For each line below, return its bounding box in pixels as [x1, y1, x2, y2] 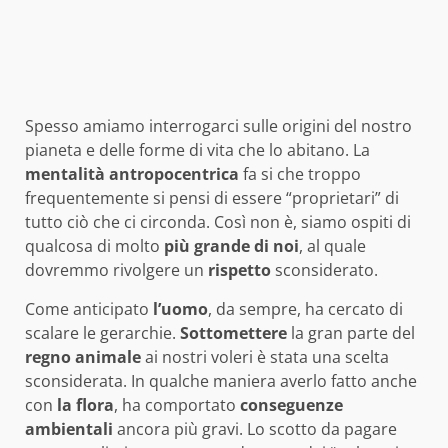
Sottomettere [180, 322, 287, 345]
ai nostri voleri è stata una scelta [141, 346, 389, 369]
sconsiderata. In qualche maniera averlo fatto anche [25, 370, 417, 393]
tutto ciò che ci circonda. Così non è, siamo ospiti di [25, 211, 411, 234]
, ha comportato [114, 394, 240, 417]
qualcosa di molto [25, 235, 164, 258]
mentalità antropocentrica [25, 163, 239, 186]
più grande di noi [164, 235, 299, 258]
